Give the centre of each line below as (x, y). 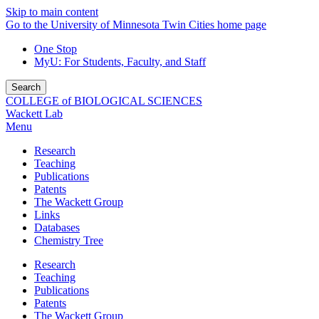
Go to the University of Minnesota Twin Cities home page (136, 25)
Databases (57, 228)
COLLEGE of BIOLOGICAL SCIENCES (104, 101)
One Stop (56, 49)
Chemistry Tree (69, 240)
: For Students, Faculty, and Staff (132, 62)
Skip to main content (52, 12)
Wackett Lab (34, 114)
